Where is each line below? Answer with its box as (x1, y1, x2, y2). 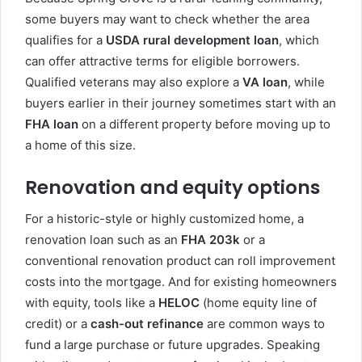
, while (288, 74, 325, 90)
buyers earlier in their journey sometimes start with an (25, 95, 336, 111)
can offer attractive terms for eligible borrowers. (25, 53, 300, 69)
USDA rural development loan (106, 32, 279, 48)
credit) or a (25, 316, 90, 332)
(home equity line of (200, 295, 317, 311)
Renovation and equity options (25, 174, 320, 200)
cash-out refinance (90, 316, 204, 332)
